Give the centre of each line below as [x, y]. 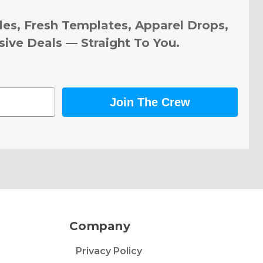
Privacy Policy [109, 251]
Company [100, 226]
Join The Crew [150, 102]
